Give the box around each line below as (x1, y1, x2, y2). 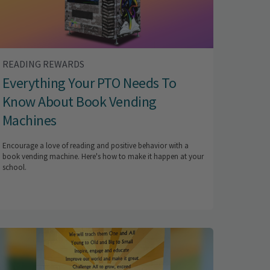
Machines (2, 110, 57, 130)
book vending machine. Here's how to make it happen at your (2, 151, 204, 162)
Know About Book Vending (2, 92, 157, 111)
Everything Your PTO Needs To (2, 73, 177, 92)
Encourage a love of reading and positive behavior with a (2, 140, 189, 151)
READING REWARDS (2, 57, 84, 70)
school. (2, 162, 27, 172)
